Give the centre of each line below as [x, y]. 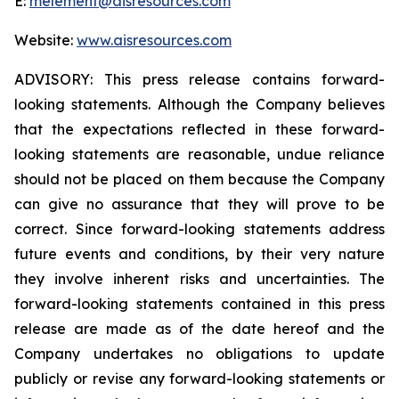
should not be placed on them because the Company [199, 179]
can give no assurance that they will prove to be [199, 204]
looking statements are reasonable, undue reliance [199, 154]
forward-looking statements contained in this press [199, 304]
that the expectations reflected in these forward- [199, 129]
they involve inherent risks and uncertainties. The [199, 279]
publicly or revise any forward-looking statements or [199, 379]
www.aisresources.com [154, 40]
